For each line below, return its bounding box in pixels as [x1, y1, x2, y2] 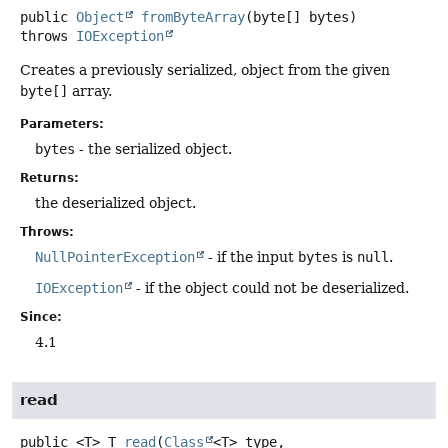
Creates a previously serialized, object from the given [20, 61, 390, 78]
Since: [20, 310, 62, 325]
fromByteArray [141, 8, 245, 25]
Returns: [20, 171, 79, 186]
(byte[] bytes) [245, 8, 357, 25]
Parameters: [20, 117, 104, 132]
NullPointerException [35, 249, 195, 266]
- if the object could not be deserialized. [132, 280, 409, 297]
